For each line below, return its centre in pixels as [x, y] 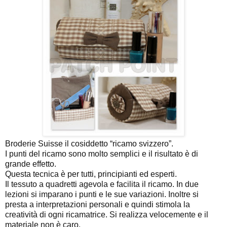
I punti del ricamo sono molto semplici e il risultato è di [102, 154]
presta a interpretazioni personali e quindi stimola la [98, 205]
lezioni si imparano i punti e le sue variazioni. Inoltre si [102, 195]
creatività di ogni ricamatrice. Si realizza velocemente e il [107, 215]
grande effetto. [31, 164]
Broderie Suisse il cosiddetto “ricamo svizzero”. [89, 144]
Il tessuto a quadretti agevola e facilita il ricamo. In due [102, 184]
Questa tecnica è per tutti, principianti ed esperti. [91, 174]
